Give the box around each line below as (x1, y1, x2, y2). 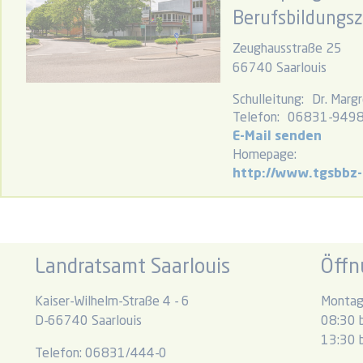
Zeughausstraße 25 (233, 43, 342, 56)
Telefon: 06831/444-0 (34, 348, 167, 361)
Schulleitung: (233, 94, 304, 107)
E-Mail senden (233, 130, 322, 143)
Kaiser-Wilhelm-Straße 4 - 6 (34, 296, 190, 309)
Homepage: (233, 149, 297, 162)
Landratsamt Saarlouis (34, 258, 230, 278)
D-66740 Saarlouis (34, 315, 142, 328)
